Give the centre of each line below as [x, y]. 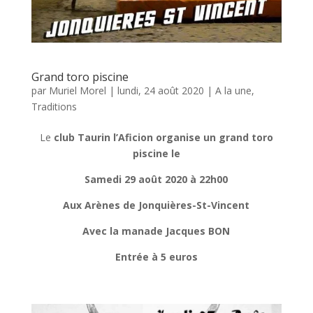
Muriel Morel [77, 90]
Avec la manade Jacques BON [156, 231]
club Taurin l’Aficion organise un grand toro [162, 137]
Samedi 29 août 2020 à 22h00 [156, 179]
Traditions [54, 106]
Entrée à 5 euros [156, 256]
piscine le [156, 153]
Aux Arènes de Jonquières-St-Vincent [156, 205]
